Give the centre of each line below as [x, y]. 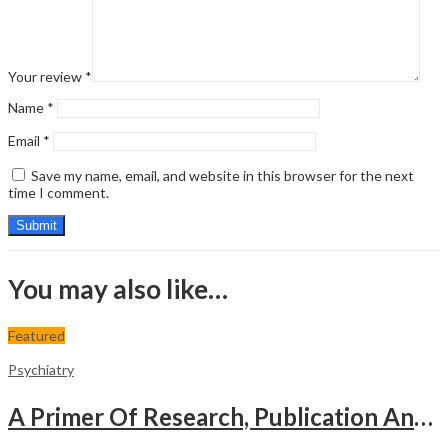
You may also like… [118, 288]
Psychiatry [41, 369]
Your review [46, 77]
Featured [36, 335]
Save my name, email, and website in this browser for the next [222, 176]
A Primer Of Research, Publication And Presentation [423, 416]
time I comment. [58, 193]
